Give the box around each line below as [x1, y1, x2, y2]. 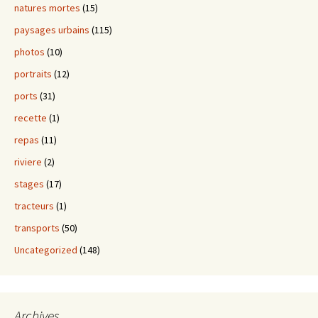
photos [14, 45, 45, 58]
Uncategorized [14, 243, 77, 256]
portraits [14, 67, 52, 80]
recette [14, 111, 47, 124]
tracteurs [14, 199, 54, 212]
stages [14, 177, 44, 190]
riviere [14, 155, 42, 168]
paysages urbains [14, 23, 89, 36]
